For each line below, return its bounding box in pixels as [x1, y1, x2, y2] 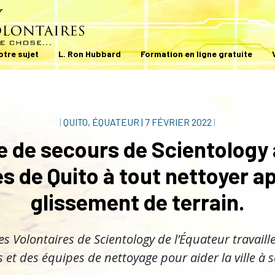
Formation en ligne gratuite [141, 48, 252, 60]
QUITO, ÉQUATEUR [61, 116, 141, 128]
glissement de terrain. [31, 188, 244, 215]
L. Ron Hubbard [58, 48, 121, 60]
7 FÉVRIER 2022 [145, 116, 212, 128]
